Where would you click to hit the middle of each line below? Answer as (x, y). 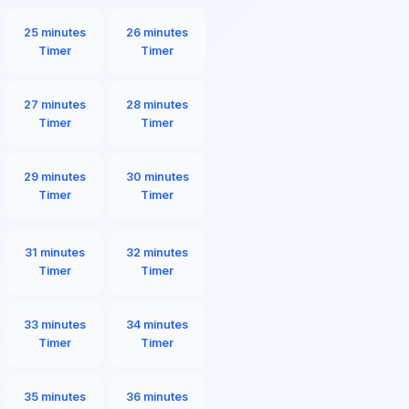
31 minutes (54, 252)
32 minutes (157, 252)
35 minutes (54, 396)
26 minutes (157, 32)
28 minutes (157, 105)
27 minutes (54, 105)
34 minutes (157, 324)
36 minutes (157, 396)
